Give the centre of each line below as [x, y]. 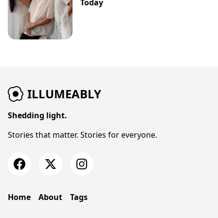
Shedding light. [37, 115]
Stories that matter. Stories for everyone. [82, 135]
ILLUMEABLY [64, 93]
